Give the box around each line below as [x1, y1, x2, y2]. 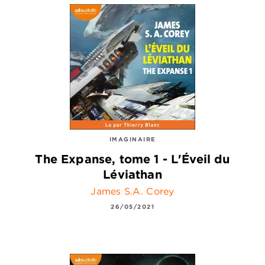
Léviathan [103, 166, 162, 182]
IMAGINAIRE [109, 134, 156, 143]
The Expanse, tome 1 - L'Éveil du [35, 151, 230, 166]
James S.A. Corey [91, 185, 174, 197]
